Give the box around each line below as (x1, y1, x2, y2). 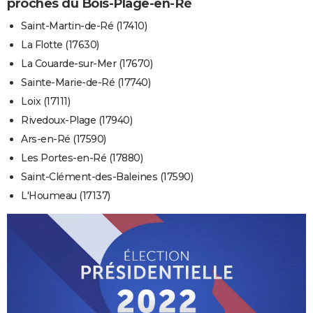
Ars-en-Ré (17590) (21, 133, 106, 146)
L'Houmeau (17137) (21, 189, 110, 203)
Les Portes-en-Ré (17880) (21, 152, 143, 165)
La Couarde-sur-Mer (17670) (21, 57, 152, 71)
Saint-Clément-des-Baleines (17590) (21, 170, 193, 184)
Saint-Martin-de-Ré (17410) (21, 20, 147, 33)
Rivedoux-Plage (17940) (21, 114, 132, 127)
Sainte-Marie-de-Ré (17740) (21, 76, 150, 89)
